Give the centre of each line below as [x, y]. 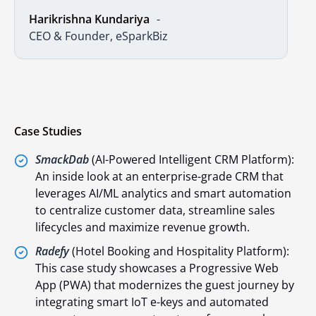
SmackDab [62, 159]
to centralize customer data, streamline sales [155, 210]
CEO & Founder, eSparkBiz [98, 36]
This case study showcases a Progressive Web [157, 268]
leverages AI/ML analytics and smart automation [163, 193]
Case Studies [48, 131]
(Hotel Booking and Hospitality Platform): [179, 251]
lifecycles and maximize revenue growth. [142, 227]
